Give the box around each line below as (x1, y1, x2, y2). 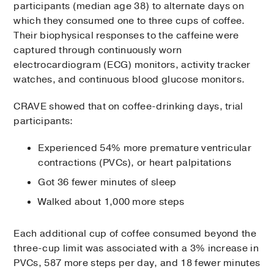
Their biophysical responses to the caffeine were (13, 28, 239, 42)
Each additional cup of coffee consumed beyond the (13, 226, 257, 240)
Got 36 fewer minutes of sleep (38, 175, 177, 189)
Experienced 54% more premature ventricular (38, 141, 251, 155)
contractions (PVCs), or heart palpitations (38, 155, 231, 169)
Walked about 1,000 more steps (38, 194, 185, 209)
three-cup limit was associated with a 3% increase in (13, 241, 259, 255)
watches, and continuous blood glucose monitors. (13, 72, 245, 86)
